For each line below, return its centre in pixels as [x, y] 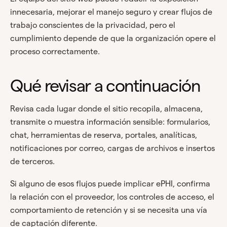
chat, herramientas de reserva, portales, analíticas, [104, 135]
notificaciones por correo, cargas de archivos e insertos [112, 148]
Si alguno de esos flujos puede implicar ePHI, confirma [110, 184]
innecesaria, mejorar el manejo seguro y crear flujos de [111, 12]
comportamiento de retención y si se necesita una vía [109, 210]
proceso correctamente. [55, 52]
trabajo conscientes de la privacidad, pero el [93, 25]
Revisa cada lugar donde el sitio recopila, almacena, [106, 109]
